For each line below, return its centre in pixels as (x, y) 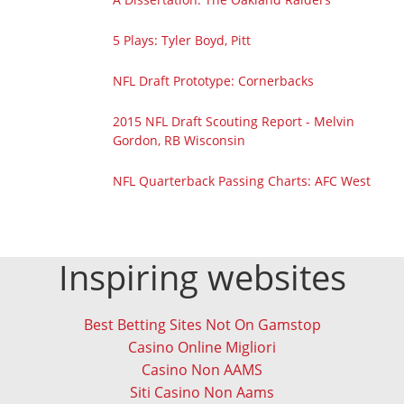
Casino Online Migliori (202, 348)
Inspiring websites (202, 277)
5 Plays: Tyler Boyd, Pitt (182, 41)
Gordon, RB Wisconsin (179, 141)
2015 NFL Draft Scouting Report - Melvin (234, 122)
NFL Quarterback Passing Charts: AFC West (242, 181)
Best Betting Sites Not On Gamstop (202, 325)
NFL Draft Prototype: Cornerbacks (214, 81)
